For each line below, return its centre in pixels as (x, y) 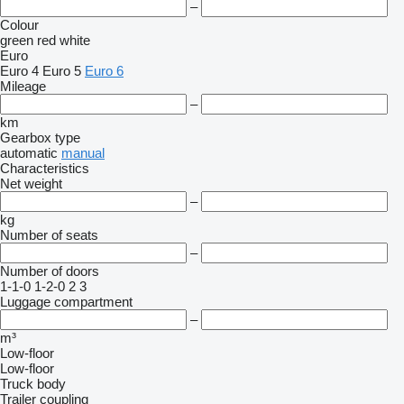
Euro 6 (104, 71)
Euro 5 (62, 71)
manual (83, 153)
